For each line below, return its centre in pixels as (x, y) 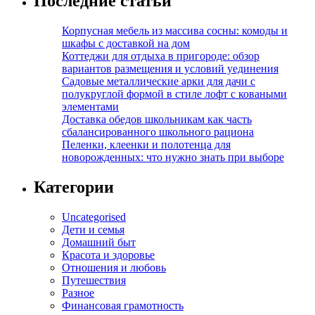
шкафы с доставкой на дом (126, 44)
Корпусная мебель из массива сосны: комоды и (175, 31)
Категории (74, 187)
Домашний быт (99, 242)
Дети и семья (93, 230)
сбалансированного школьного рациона (158, 132)
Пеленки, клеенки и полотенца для (146, 145)
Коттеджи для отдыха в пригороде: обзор (161, 56)
